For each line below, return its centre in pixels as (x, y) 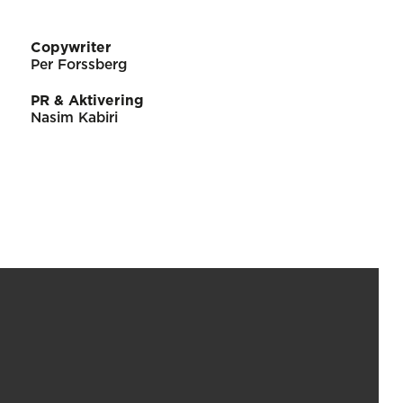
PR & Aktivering (87, 102)
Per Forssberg (78, 65)
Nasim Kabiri (74, 119)
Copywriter (71, 48)
